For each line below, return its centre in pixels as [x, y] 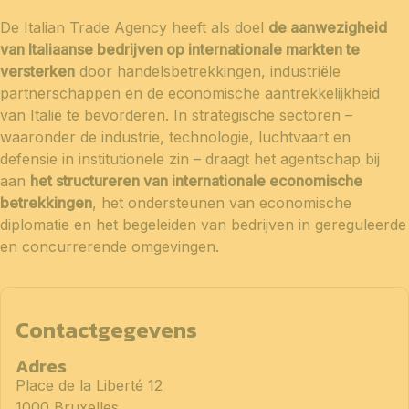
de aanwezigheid [328, 27]
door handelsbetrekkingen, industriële [208, 71]
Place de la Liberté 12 [89, 386]
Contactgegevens [106, 330]
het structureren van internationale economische [196, 180]
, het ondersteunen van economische [222, 202]
